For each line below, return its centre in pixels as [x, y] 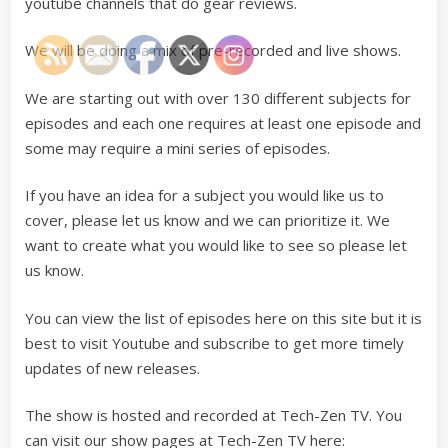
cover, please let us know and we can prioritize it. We [207, 220]
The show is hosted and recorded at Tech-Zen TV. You [213, 415]
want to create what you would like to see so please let [216, 245]
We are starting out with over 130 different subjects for [218, 97]
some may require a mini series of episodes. [177, 147]
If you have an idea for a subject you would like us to [204, 195]
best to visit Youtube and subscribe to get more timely [214, 342]
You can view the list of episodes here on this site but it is [223, 317]
